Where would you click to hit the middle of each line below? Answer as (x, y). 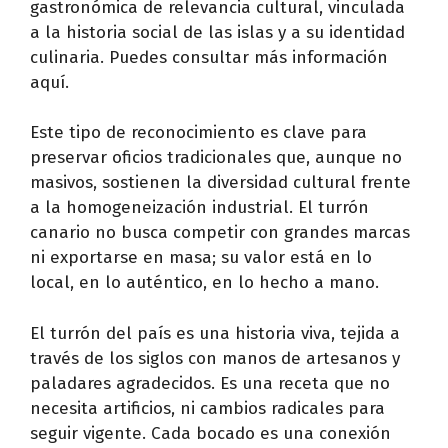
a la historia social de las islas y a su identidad (217, 32)
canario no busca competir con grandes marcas (220, 232)
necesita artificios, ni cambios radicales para (207, 408)
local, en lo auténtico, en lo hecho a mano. (204, 282)
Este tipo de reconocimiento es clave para (198, 132)
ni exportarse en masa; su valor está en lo (201, 257)
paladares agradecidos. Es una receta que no (210, 383)
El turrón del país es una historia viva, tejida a (215, 333)
